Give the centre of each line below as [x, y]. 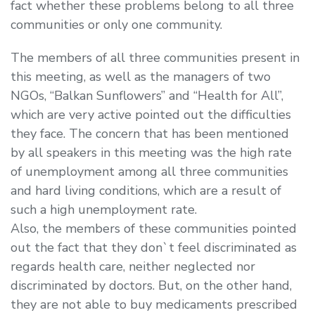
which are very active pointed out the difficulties [151, 114]
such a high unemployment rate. [104, 209]
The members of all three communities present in [155, 57]
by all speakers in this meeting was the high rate [151, 152]
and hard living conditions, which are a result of [146, 190]
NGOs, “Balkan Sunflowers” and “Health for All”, [147, 95]
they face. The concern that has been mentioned [150, 133]
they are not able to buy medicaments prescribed [154, 304]
